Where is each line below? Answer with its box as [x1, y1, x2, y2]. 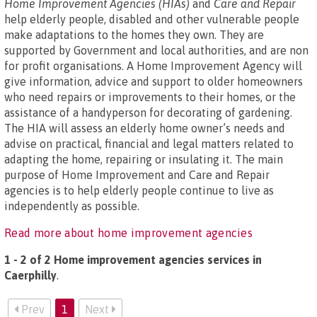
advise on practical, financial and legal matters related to [4, 137, 294, 150]
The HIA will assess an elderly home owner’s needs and [4, 122, 285, 134]
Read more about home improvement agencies [4, 226, 253, 239]
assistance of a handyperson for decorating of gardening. [4, 106, 292, 119]
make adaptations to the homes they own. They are [4, 28, 264, 41]
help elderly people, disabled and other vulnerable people [4, 13, 299, 25]
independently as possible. [4, 200, 139, 212]
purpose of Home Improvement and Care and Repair [4, 168, 270, 181]
